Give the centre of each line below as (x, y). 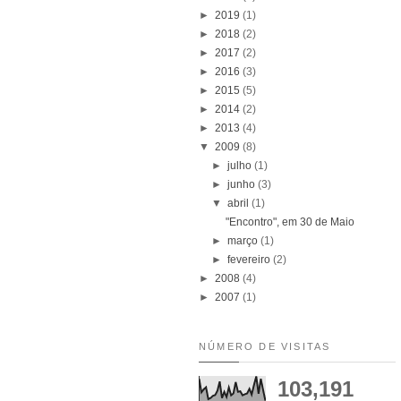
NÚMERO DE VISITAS (265, 346)
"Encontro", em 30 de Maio (290, 222)
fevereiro (251, 259)
